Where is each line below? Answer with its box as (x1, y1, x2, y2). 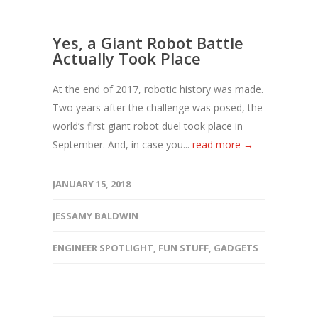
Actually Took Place (53, 48, 201, 69)
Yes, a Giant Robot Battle (53, 32, 243, 53)
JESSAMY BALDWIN (53, 209, 138, 222)
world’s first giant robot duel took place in (53, 119, 243, 133)
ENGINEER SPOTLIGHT (53, 241, 153, 254)
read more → (192, 138, 253, 151)
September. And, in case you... (53, 138, 192, 151)
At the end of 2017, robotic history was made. (53, 82, 263, 96)
